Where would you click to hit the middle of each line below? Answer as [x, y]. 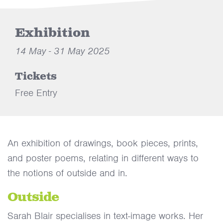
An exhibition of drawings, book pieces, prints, [103, 143]
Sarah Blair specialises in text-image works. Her [105, 216]
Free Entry [36, 93]
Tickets [36, 77]
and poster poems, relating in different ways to [103, 158]
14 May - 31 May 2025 [62, 51]
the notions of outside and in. [67, 173]
